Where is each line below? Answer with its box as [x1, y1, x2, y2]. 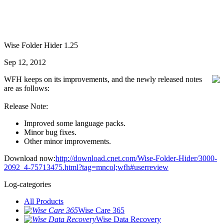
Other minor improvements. [24, 137, 111, 145]
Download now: [4, 154, 55, 162]
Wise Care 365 [78, 206, 124, 214]
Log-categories [4, 180, 51, 188]
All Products [24, 197, 63, 205]
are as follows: [4, 84, 49, 92]
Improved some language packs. [24, 119, 125, 127]
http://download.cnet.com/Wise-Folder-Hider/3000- [55, 154, 217, 162]
